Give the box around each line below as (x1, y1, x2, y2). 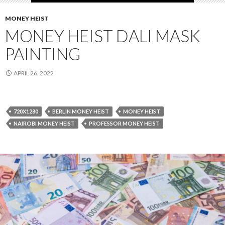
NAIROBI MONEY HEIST (14, 120, 75, 127)
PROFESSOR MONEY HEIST (89, 120, 160, 127)
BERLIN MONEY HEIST (52, 108, 109, 115)
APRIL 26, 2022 (14, 69, 54, 77)
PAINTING (5, 44, 80, 64)
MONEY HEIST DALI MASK (5, 26, 200, 46)
